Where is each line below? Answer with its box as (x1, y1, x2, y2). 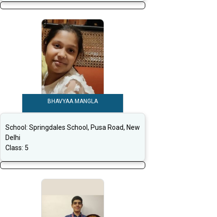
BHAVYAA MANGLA (47, 98, 98, 105)
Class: (5, 144, 25, 152)
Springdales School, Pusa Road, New (29, 124, 140, 132)
